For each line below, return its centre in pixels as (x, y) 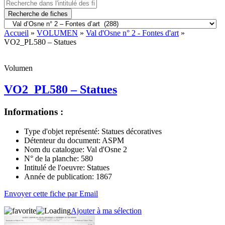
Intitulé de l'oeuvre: (54, 167)
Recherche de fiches (38, 14)
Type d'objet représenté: (62, 131)
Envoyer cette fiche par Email (51, 193)
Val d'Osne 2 (106, 149)
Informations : (34, 111)
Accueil (16, 33)
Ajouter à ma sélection (106, 210)
